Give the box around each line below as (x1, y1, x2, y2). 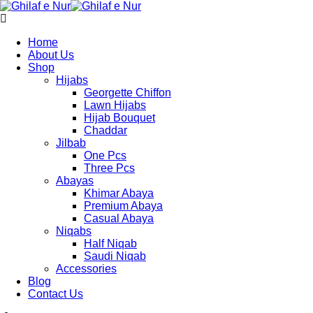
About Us (28, 49, 74, 61)
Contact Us (28, 288, 83, 300)
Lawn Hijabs (84, 99, 146, 111)
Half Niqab (84, 238, 137, 249)
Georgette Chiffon (84, 87, 171, 99)
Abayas (56, 175, 94, 187)
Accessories (56, 263, 117, 275)
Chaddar (84, 124, 127, 136)
